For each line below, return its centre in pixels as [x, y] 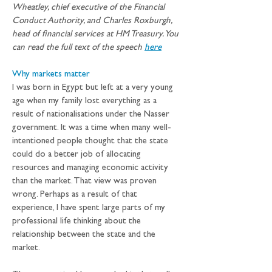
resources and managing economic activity [91, 168]
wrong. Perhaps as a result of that [76, 195]
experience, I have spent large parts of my [90, 209]
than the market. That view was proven [86, 182]
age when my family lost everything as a [86, 102]
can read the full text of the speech [78, 48]
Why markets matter [51, 75]
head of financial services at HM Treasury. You [97, 35]
